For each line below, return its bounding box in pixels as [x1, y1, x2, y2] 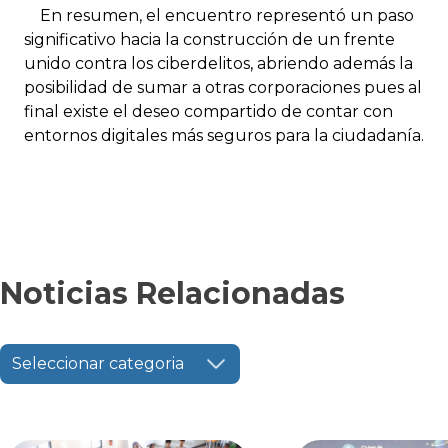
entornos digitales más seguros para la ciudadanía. [24, 126, 424, 146]
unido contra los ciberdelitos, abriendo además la [24, 54, 413, 74]
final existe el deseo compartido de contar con [24, 102, 393, 122]
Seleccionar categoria [12, 354, 184, 374]
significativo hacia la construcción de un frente [24, 30, 395, 50]
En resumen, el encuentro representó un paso [24, 6, 414, 26]
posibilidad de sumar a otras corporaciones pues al [24, 78, 422, 98]
